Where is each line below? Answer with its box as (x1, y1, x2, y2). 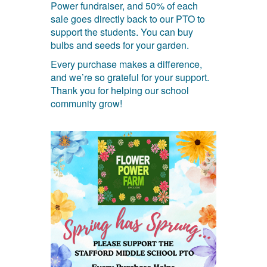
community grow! (50, 96, 122, 110)
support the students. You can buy (50, 24, 193, 39)
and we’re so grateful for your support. (50, 70, 209, 84)
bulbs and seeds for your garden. (50, 38, 191, 52)
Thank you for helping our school (50, 83, 189, 97)
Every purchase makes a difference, (50, 57, 202, 71)
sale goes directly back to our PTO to (50, 11, 205, 26)
